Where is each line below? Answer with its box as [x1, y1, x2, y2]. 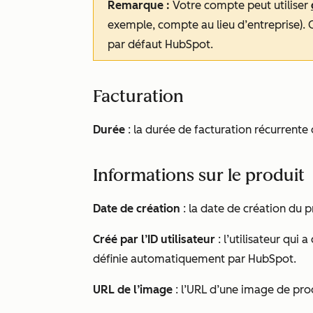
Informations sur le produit [93, 165, 305, 185]
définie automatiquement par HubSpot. [93, 252, 296, 265]
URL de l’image [93, 283, 173, 296]
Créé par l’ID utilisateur [93, 233, 215, 246]
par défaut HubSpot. [108, 38, 213, 51]
